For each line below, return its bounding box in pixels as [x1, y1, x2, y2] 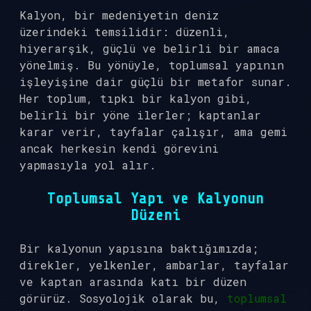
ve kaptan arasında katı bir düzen [19, 274, 246, 289]
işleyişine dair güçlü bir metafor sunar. [19, 74, 292, 89]
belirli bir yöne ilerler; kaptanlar [19, 108, 261, 122]
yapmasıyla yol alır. [19, 158, 156, 172]
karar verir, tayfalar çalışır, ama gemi [19, 124, 287, 139]
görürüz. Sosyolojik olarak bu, [19, 291, 227, 305]
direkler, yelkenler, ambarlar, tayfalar [19, 258, 289, 272]
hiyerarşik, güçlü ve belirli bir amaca [19, 41, 280, 56]
